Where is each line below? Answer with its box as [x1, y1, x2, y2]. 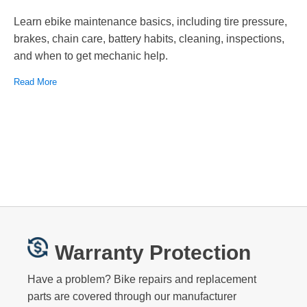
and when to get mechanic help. [14, 49, 168, 62]
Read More [14, 76, 57, 87]
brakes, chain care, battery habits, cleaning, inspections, [14, 32, 284, 45]
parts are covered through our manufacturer [27, 290, 236, 302]
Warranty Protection [55, 241, 251, 264]
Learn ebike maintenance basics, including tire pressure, [14, 15, 287, 27]
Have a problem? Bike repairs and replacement [27, 273, 256, 285]
